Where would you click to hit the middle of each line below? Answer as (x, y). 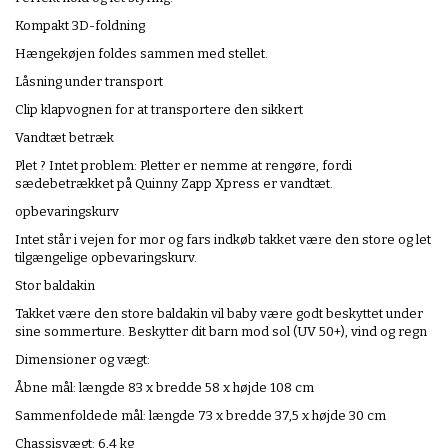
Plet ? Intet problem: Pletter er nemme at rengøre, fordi (183, 165)
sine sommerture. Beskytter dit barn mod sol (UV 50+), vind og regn (221, 331)
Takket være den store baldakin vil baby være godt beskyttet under (219, 313)
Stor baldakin (55, 285)
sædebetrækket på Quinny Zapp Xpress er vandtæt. (174, 183)
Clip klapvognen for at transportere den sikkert (159, 109)
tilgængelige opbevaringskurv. (106, 257)
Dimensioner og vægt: (82, 359)
